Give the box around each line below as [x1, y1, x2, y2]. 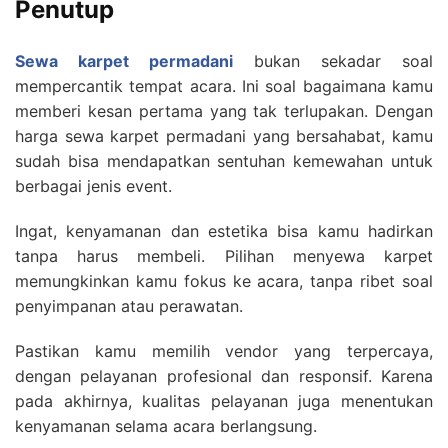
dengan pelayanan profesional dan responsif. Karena [15, 365, 433, 386]
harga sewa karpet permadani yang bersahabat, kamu [15, 125, 433, 146]
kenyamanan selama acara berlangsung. [15, 415, 317, 436]
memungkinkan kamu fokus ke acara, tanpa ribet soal [15, 270, 433, 291]
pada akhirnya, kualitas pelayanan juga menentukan [15, 390, 433, 411]
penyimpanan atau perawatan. [15, 295, 243, 316]
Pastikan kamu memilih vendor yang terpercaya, [15, 340, 433, 361]
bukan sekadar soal [233, 50, 433, 71]
